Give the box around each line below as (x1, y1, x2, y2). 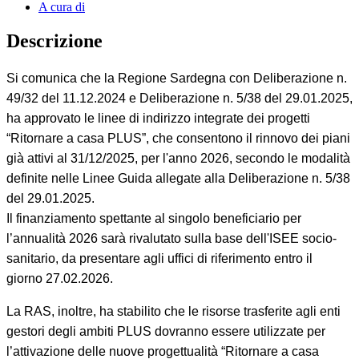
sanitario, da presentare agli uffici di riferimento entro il (6, 251, 313, 265)
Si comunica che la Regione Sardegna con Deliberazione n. (6, 71, 347, 85)
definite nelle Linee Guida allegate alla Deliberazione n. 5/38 (6, 171, 350, 185)
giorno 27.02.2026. (6, 271, 113, 285)
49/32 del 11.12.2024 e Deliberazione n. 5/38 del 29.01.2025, (6, 91, 353, 105)
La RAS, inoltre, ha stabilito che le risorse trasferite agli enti (6, 304, 341, 318)
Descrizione (6, 30, 103, 51)
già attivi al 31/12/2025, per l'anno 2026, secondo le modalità (6, 151, 350, 165)
